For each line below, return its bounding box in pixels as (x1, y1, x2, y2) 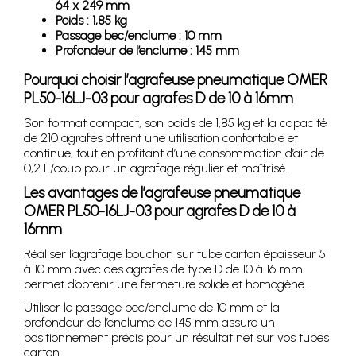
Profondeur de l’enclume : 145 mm (56, 42, 239, 58)
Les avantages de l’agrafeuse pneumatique (24, 183, 300, 202)
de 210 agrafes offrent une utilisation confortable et (24, 130, 298, 145)
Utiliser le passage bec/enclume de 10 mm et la (24, 299, 280, 315)
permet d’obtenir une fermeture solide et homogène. (24, 276, 307, 292)
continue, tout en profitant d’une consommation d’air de (24, 145, 324, 161)
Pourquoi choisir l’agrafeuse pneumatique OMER (24, 70, 327, 89)
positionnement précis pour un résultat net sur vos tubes (24, 329, 329, 345)
